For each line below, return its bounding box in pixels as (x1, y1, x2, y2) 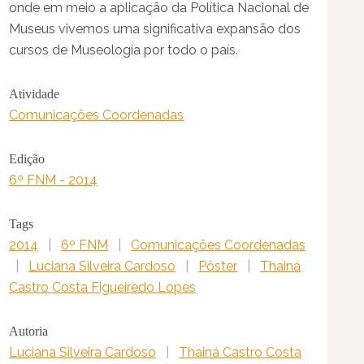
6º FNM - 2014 (9, 171, 98, 188)
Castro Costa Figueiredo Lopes (9, 279, 197, 295)
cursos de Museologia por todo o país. (9, 41, 239, 58)
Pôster (198, 258, 238, 274)
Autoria (9, 323, 49, 338)
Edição (9, 151, 45, 166)
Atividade (9, 86, 60, 101)
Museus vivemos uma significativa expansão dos (9, 20, 301, 37)
